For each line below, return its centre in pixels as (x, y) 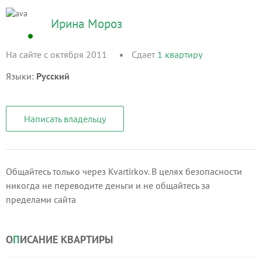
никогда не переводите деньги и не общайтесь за (108, 185)
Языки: (21, 76)
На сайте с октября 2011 (56, 54)
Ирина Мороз (87, 23)
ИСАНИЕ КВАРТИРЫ (66, 239)
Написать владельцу (65, 119)
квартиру (184, 54)
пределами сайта (41, 199)
